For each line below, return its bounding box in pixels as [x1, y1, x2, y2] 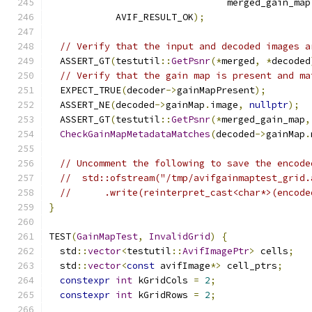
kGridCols [132, 274, 194, 286]
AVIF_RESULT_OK [49, 11, 194, 23]
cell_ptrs [221, 260, 277, 272]
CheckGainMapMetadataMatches [60, 128, 210, 140]
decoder [127, 84, 166, 96]
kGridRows [132, 289, 194, 301]
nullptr [249, 99, 288, 111]
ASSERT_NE [49, 99, 110, 111]
